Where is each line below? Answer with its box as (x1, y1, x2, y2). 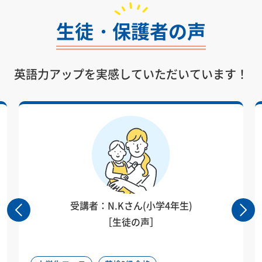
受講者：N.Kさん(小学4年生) (70, 198, 192, 213)
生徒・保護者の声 (56, 16, 206, 44)
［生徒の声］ (103, 215, 160, 229)
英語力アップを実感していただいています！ (14, 65, 248, 82)
